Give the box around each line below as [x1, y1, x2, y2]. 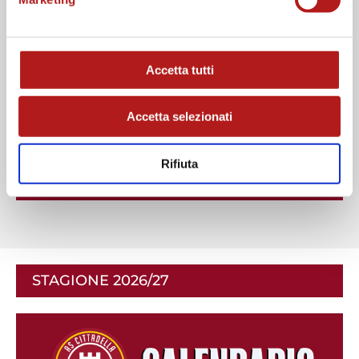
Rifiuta [161, 156, 198, 171]
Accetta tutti [145, 63, 214, 77]
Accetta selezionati [127, 109, 232, 123]
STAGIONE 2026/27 [32, 272, 169, 290]
